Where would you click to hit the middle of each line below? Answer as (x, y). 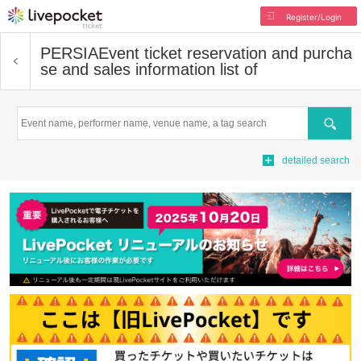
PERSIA (69, 53)
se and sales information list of (149, 69)
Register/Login (313, 17)
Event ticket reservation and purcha (225, 53)
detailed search (316, 160)
